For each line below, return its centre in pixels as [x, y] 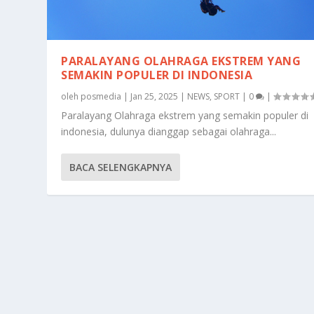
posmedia [101, 96]
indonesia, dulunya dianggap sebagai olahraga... [169, 131]
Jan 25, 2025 [155, 96]
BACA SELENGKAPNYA [121, 167]
